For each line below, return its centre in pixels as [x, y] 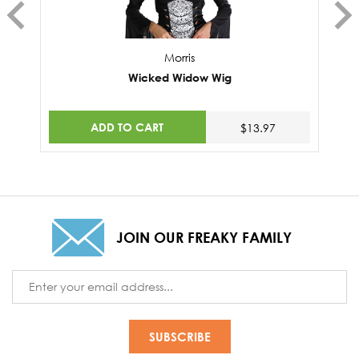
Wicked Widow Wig [179, 78]
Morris [179, 58]
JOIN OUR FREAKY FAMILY [204, 237]
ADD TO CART [127, 127]
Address [33, 295]
